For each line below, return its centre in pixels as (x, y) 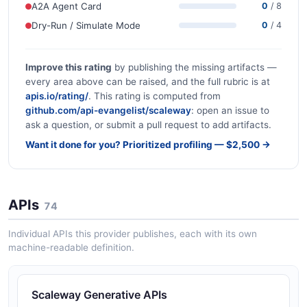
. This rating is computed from (155, 96)
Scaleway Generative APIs (99, 294)
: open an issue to (230, 110)
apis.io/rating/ (57, 96)
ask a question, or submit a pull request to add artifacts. (148, 125)
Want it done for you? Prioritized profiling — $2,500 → (148, 145)
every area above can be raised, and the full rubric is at (148, 82)
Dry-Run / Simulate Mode (86, 25)
